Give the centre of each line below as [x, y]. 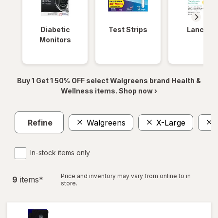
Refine [40, 122]
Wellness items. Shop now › [109, 91]
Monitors [55, 40]
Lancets [201, 29]
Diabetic [55, 29]
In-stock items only [60, 153]
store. [69, 183]
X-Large [171, 122]
